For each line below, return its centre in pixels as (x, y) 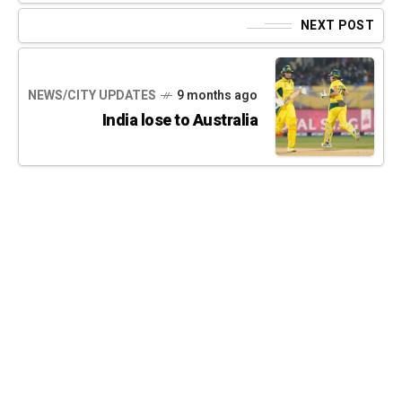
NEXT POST (337, 26)
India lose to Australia (179, 120)
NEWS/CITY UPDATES (92, 95)
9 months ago (217, 95)
